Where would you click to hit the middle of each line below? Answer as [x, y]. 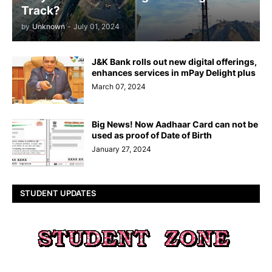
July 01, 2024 [97, 26]
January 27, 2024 [121, 149]
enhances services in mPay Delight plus [174, 72]
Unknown [49, 26]
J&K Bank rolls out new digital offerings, [174, 61]
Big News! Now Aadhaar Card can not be [175, 124]
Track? [41, 10]
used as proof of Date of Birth [152, 135]
